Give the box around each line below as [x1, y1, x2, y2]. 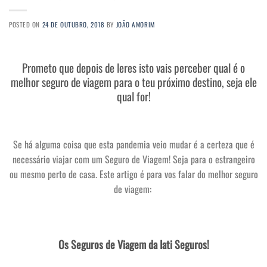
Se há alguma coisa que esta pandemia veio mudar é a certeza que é [13, 136, 254, 151]
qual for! [116, 88, 151, 105]
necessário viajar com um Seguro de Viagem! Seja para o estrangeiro [12, 151, 255, 166]
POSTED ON [9, 20, 42, 30]
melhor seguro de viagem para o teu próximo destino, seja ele [10, 73, 257, 91]
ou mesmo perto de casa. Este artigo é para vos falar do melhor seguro [9, 166, 258, 181]
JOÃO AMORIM [116, 20, 155, 30]
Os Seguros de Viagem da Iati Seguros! [58, 237, 209, 253]
